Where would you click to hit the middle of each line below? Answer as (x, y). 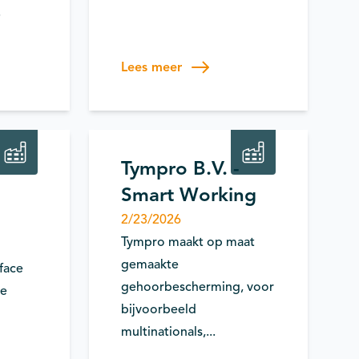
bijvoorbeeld (159, 309)
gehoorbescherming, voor (198, 287)
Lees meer (152, 67)
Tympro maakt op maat (188, 242)
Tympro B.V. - (181, 168)
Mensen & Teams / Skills (182, 99)
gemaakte (150, 264)
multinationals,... (169, 332)
